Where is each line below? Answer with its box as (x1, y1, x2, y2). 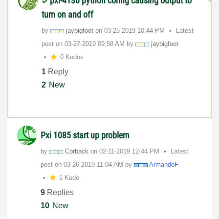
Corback (65, 148, 88, 155)
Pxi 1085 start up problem (41, 130, 130, 141)
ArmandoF (149, 161, 178, 169)
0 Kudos (60, 53, 84, 61)
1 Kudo (59, 174, 79, 182)
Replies (45, 188, 74, 197)
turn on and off (42, 9, 93, 20)
